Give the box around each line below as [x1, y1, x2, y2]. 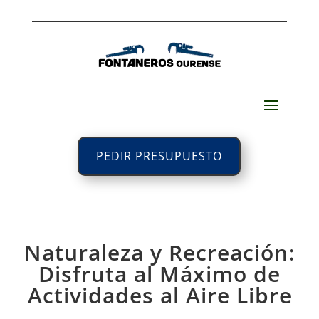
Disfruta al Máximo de [38, 259, 281, 289]
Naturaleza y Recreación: [24, 238, 295, 268]
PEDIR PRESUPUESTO [96, 148, 223, 164]
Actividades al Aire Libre [27, 281, 292, 310]
